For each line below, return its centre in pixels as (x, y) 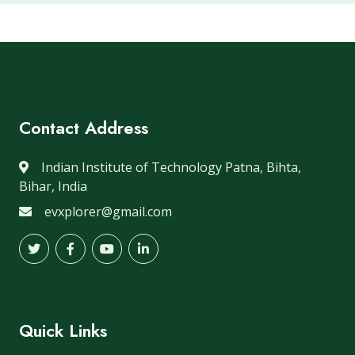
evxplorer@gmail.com (108, 212)
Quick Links (63, 331)
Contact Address (84, 128)
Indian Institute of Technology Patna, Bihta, (171, 168)
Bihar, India (53, 187)
